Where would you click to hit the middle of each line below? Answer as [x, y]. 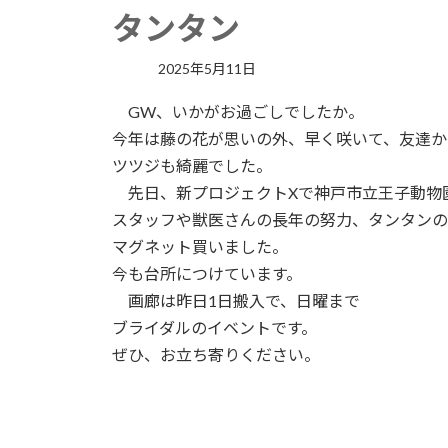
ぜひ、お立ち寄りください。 [216, 354]
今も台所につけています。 [207, 273]
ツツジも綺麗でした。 [192, 165]
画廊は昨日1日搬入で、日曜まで [236, 300]
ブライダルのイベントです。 [214, 327]
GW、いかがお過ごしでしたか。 [238, 111]
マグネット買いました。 [200, 246]
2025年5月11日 [207, 68]
